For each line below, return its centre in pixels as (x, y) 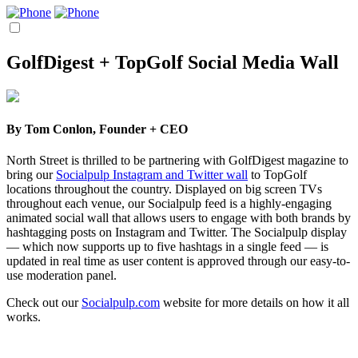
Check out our (44, 303)
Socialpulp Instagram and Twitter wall (152, 175)
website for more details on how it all (255, 303)
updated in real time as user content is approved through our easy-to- (178, 261)
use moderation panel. (62, 276)
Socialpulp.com (121, 303)
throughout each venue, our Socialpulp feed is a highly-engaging (169, 204)
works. (24, 317)
